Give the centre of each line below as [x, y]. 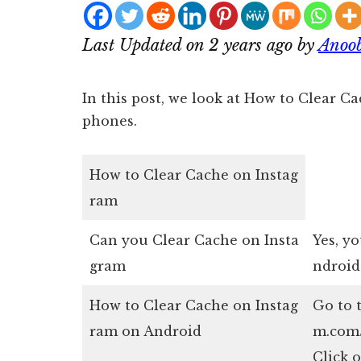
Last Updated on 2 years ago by [200, 45]
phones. [110, 121]
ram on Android [145, 331]
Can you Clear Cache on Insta [194, 240]
